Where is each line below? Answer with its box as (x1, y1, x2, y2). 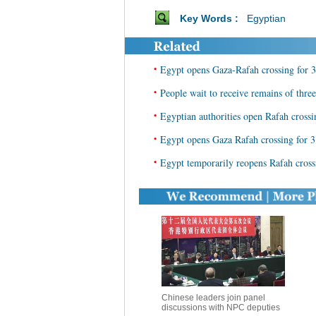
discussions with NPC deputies (161, 303, 280, 312)
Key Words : (179, 13, 244, 24)
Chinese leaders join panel (161, 293, 265, 303)
